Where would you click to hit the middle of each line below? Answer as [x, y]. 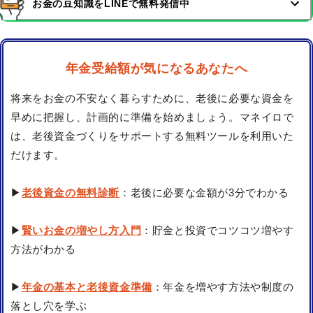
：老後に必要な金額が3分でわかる [204, 193]
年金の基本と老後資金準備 [87, 287]
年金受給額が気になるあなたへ [156, 69]
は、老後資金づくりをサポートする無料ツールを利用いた [152, 136]
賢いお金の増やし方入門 [81, 231]
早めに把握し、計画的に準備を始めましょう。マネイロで [152, 117]
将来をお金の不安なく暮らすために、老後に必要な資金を [152, 99]
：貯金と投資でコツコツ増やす [218, 231]
